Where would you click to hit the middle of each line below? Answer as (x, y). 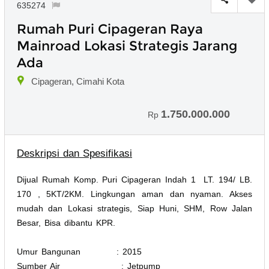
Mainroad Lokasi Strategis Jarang (127, 46)
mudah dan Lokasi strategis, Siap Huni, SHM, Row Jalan (134, 208)
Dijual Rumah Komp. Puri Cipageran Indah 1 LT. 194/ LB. (134, 179)
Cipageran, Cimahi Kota (78, 81)
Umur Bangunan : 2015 (79, 251)
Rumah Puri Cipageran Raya (110, 29)
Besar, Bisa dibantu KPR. (66, 222)
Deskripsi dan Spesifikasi (74, 153)
